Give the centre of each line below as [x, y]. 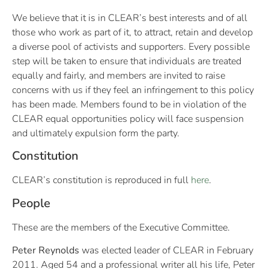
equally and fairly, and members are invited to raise [119, 76]
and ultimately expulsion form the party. [96, 134]
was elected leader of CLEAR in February [166, 251]
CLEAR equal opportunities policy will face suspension [128, 119]
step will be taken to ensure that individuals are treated [127, 62]
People [31, 203]
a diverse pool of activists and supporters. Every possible [131, 47]
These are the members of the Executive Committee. [121, 227]
